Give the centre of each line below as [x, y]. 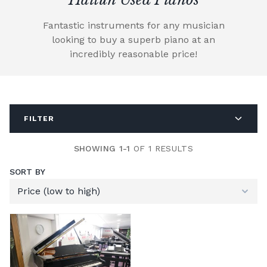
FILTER [39, 118]
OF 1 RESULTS [162, 148]
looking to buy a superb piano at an [133, 39]
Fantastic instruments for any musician [133, 25]
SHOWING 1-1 [102, 148]
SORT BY [27, 171]
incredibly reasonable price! [133, 54]
